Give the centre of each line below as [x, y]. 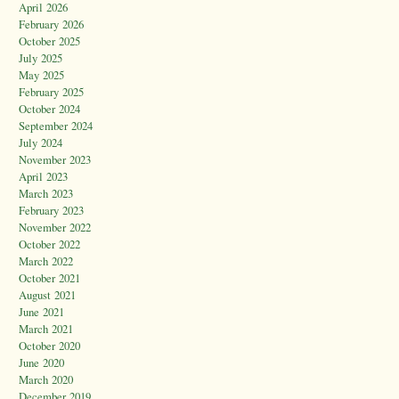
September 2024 [56, 126]
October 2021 [49, 278]
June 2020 [41, 363]
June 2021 [41, 312]
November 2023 [55, 160]
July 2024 [41, 143]
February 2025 [51, 92]
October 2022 [49, 244]
